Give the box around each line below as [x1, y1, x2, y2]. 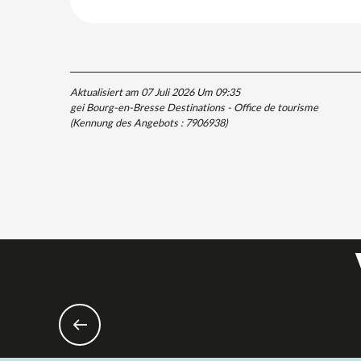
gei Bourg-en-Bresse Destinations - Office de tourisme [70, 99, 318, 114]
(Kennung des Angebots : [70, 114, 185, 130]
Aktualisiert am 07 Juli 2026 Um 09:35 [70, 84, 240, 99]
